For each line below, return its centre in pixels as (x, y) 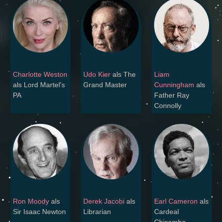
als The (123, 75)
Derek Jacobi (104, 201)
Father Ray (171, 95)
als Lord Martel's (39, 85)
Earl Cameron (176, 201)
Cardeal (166, 211)
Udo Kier (97, 75)
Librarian (97, 211)
